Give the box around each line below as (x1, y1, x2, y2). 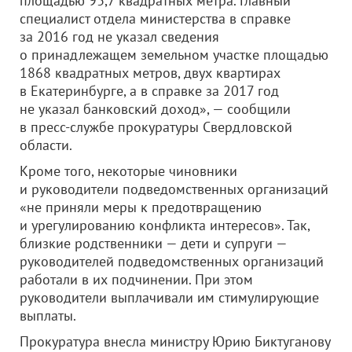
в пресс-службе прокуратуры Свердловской (20, 118, 292, 136)
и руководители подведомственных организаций (20, 180, 328, 198)
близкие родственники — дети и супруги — (20, 234, 287, 252)
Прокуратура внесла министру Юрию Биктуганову (20, 332, 330, 350)
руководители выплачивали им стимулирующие (20, 288, 319, 306)
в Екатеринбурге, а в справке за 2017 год (20, 82, 279, 100)
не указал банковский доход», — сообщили (20, 100, 291, 118)
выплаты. (20, 306, 76, 324)
